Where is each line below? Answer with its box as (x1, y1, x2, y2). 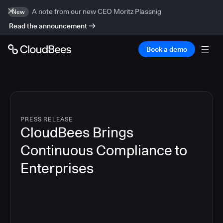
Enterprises (20, 160, 94, 177)
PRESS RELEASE (20, 115, 73, 123)
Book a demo (146, 45, 187, 53)
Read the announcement (9, 22, 87, 30)
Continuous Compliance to (20, 142, 187, 159)
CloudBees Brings (20, 124, 133, 141)
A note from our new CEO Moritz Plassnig (32, 7, 161, 15)
